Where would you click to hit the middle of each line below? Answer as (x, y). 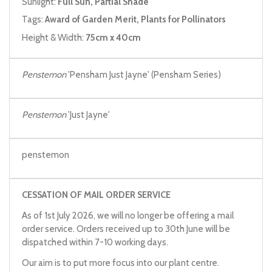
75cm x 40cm (113, 37)
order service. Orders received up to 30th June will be (126, 229)
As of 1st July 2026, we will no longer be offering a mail (128, 216)
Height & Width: (54, 37)
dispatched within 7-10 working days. (95, 242)
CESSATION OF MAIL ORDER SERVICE (96, 195)
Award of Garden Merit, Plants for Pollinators (135, 19)
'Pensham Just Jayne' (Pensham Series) (144, 75)
